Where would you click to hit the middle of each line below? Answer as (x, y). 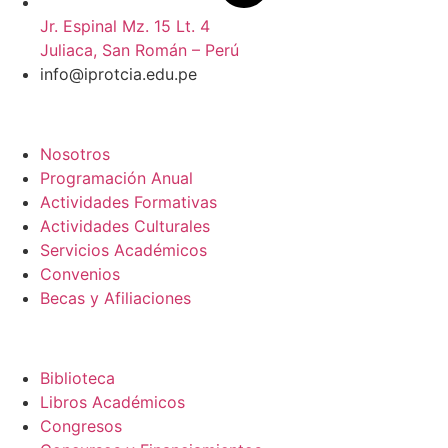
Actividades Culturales (125, 226)
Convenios (80, 274)
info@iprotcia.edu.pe (118, 74)
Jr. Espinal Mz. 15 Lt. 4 (125, 26)
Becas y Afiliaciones (115, 298)
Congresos (81, 426)
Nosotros (75, 154)
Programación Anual (116, 178)
